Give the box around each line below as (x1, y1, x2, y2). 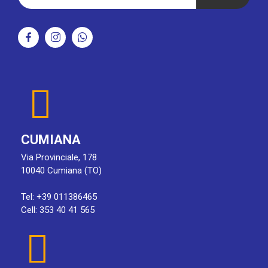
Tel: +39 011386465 (21, 191, 97, 203)
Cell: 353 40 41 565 (21, 205, 95, 216)
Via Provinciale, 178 (21, 152, 97, 163)
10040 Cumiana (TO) (21, 165, 102, 176)
